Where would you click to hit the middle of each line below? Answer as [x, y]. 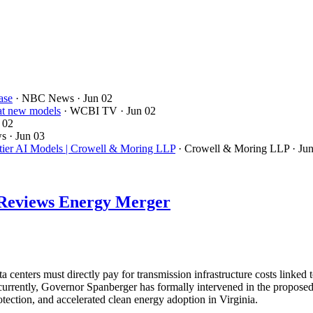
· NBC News [45, 99]
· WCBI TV [90, 111]
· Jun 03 [27, 136]
